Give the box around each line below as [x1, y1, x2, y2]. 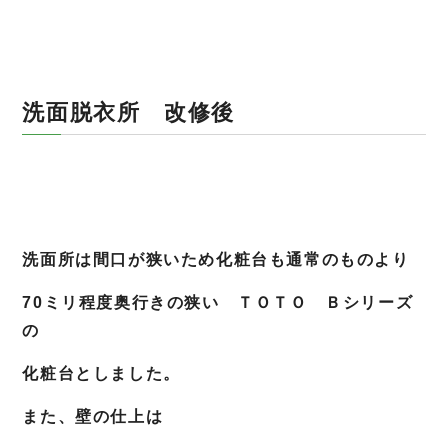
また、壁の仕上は [22, 408, 164, 425]
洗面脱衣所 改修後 [22, 100, 235, 125]
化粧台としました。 [22, 365, 181, 382]
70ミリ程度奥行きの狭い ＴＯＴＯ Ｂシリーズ [22, 294, 414, 311]
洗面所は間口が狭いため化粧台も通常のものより [22, 251, 410, 268]
